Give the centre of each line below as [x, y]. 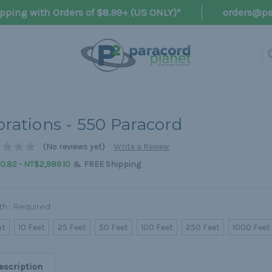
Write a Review [142, 147]
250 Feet [203, 228]
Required [32, 207]
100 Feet [157, 228]
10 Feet [32, 228]
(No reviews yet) [74, 147]
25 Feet [72, 228]
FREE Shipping [112, 165]
